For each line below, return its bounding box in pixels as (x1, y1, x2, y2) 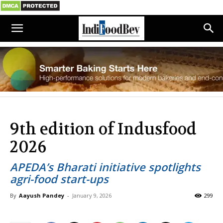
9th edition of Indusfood (10, 119, 197, 139)
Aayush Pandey (19, 192, 64, 199)
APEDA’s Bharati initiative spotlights (10, 159, 201, 174)
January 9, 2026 (72, 192, 111, 199)
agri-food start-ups (10, 171, 109, 186)
